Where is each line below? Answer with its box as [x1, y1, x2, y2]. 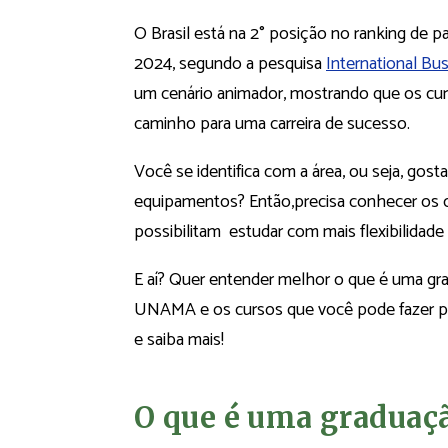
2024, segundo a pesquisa [134, 49, 326, 80]
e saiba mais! [134, 325, 224, 356]
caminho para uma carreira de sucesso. [134, 109, 410, 140]
